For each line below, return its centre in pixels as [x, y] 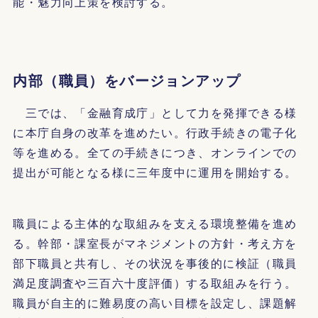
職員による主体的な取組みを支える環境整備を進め [155, 223]
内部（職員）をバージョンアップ [127, 80]
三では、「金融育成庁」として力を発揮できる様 [155, 113]
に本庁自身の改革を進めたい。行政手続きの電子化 [155, 132]
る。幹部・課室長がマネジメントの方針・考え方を [155, 243]
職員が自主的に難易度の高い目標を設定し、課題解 [155, 303]
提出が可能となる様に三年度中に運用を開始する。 [155, 172]
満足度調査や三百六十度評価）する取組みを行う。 [155, 283]
